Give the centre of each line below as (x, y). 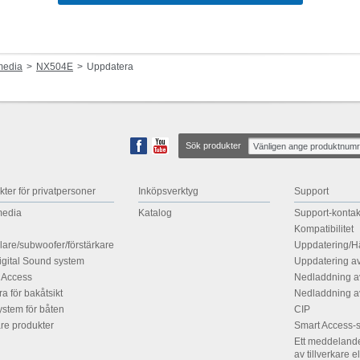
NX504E (55, 67)
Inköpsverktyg (168, 192)
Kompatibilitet (324, 229)
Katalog (155, 213)
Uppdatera (110, 67)
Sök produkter (213, 146)
